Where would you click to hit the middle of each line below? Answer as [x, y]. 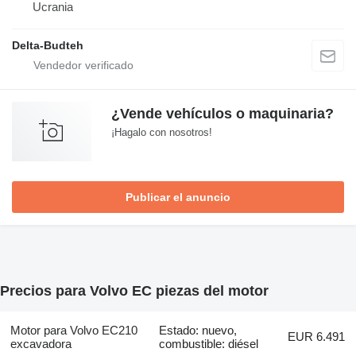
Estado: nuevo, [198, 331]
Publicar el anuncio [178, 197]
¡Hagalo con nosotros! [162, 132]
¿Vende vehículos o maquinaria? [222, 113]
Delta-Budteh [48, 45]
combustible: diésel [209, 344]
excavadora [41, 344]
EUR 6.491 [317, 337]
